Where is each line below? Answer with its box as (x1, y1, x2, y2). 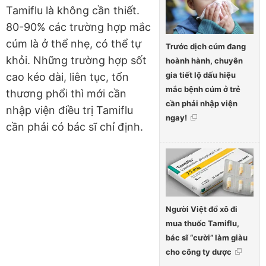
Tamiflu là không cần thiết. (6, 4, 140, 17)
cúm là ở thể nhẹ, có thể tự (6, 37, 141, 50)
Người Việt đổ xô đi (166, 204, 237, 214)
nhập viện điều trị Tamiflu (6, 103, 133, 116)
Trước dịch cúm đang (166, 42, 246, 52)
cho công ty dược (166, 247, 232, 257)
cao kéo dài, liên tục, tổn (6, 70, 129, 83)
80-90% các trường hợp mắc (6, 20, 151, 33)
